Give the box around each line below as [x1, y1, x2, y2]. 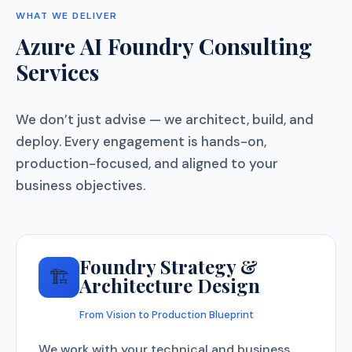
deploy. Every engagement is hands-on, [16, 133, 266, 150]
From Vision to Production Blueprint [79, 308, 254, 321]
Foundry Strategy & [79, 254, 258, 279]
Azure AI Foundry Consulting [16, 31, 312, 60]
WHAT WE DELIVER [16, 9, 118, 22]
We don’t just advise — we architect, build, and [16, 111, 313, 128]
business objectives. [16, 177, 145, 194]
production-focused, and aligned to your [16, 155, 278, 172]
